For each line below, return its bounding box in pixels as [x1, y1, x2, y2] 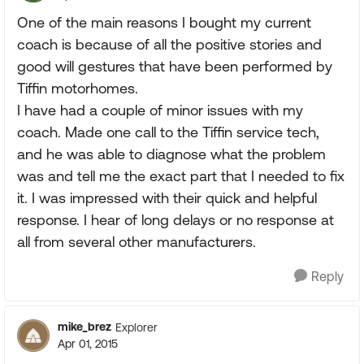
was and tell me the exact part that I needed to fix [17, 167, 344, 184]
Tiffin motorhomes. [17, 80, 138, 97]
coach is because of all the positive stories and [17, 36, 322, 53]
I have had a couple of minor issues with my [17, 102, 303, 119]
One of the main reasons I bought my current [17, 14, 311, 31]
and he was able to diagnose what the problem [17, 145, 326, 162]
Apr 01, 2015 [58, 337, 118, 350]
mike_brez [58, 320, 111, 333]
